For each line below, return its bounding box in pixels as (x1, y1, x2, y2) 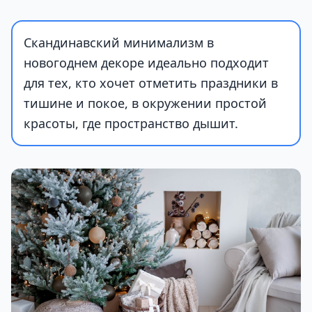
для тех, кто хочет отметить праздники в (24, 75, 278, 91)
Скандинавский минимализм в (24, 34, 214, 51)
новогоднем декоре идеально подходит (24, 54, 269, 71)
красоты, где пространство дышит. (24, 115, 238, 132)
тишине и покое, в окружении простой (24, 95, 267, 111)
